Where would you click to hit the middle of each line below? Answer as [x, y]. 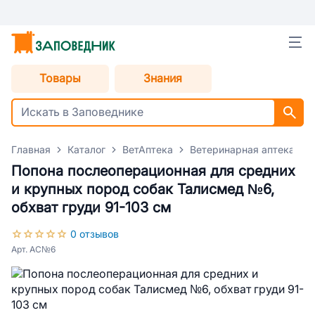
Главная [31, 150]
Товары [60, 78]
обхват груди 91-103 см [91, 207]
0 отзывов [95, 234]
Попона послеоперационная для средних [153, 171]
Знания [163, 78]
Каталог [86, 150]
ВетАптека [148, 150]
